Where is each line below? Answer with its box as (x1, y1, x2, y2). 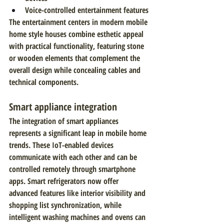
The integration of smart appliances (9, 115, 120, 126)
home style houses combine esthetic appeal (9, 28, 145, 39)
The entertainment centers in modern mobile (9, 16, 149, 27)
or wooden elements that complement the (9, 52, 142, 63)
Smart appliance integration (9, 100, 117, 113)
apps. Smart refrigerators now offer (9, 175, 120, 186)
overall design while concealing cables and (9, 64, 142, 75)
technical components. (9, 76, 78, 87)
